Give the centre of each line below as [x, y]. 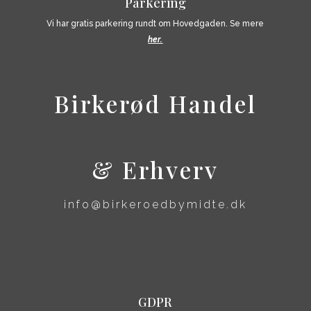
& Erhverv [155, 169]
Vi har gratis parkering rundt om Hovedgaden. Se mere [155, 23]
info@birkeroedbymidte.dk [155, 204]
